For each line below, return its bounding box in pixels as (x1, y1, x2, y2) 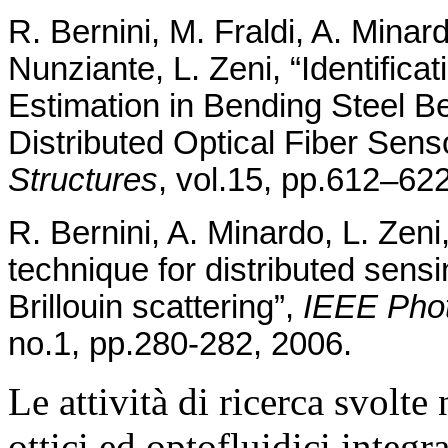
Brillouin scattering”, (8, 289, 303, 326)
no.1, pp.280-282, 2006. (8, 326, 352, 363)
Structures (8, 162, 158, 199)
